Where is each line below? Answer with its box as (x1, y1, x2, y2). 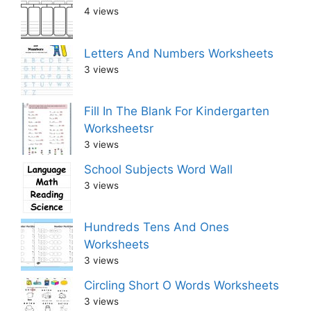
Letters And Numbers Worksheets (84, 46, 274, 60)
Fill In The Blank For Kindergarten (84, 104, 269, 119)
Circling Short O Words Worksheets (84, 278, 279, 292)
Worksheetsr (84, 121, 153, 136)
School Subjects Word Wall (84, 162, 233, 176)
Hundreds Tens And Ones (84, 220, 229, 235)
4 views (84, 6, 119, 17)
